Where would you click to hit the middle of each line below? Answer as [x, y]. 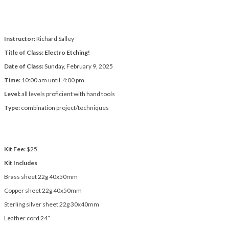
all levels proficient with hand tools [68, 94]
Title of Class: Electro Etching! [47, 52]
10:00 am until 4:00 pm [53, 80]
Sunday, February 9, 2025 [79, 66]
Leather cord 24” [27, 218]
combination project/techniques [65, 107]
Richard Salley [55, 38]
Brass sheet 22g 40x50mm [41, 176]
